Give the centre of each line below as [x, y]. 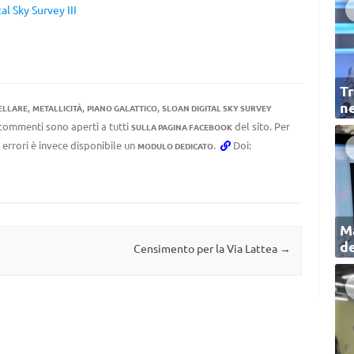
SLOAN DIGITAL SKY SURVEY [217, 108]
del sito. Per [261, 126]
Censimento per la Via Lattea [206, 249]
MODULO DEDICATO [175, 146]
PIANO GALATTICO [122, 108]
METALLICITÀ [57, 108]
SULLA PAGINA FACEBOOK [181, 127]
